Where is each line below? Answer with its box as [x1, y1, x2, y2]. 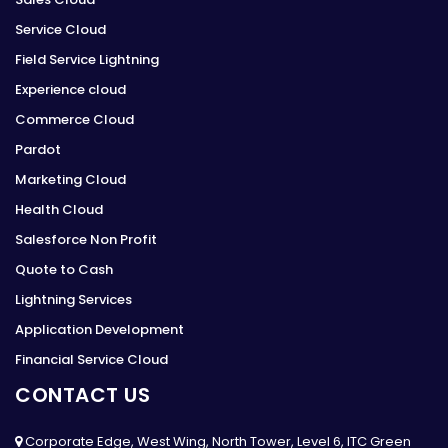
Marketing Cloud [15, 169, 126, 189]
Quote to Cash [15, 259, 113, 279]
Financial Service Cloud [15, 349, 168, 369]
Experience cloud [15, 79, 126, 99]
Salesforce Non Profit [15, 229, 157, 249]
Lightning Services [15, 289, 132, 309]
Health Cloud [15, 199, 103, 219]
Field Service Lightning [15, 49, 159, 69]
